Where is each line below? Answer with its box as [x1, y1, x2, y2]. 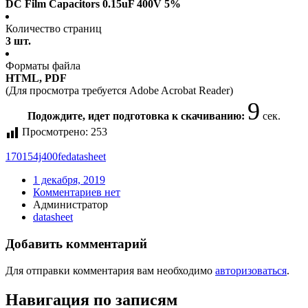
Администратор [33, 199, 108, 211]
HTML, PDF [5, 72, 67, 85]
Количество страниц [5, 23, 102, 35]
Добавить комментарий [5, 236, 147, 252]
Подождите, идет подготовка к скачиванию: [27, 110, 247, 122]
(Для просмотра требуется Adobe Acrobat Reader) [5, 85, 233, 97]
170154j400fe [5, 151, 66, 163]
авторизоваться [215, 264, 287, 276]
